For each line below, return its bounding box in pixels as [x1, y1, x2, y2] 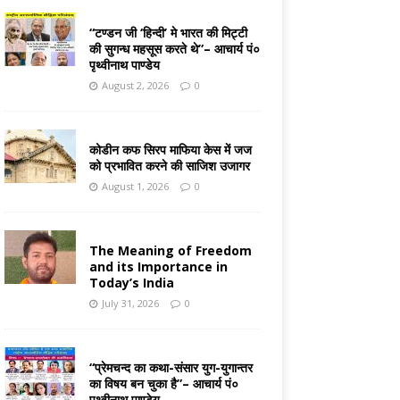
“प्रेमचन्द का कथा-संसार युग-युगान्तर [88, 359, 253, 377]
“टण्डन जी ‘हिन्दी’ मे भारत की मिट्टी [88, 24, 247, 42]
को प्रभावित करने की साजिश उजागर [88, 157, 250, 175]
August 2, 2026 [101, 79, 169, 93]
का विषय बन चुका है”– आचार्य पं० [88, 375, 238, 393]
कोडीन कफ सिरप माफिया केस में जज [88, 141, 252, 159]
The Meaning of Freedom [88, 242, 252, 260]
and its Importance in [88, 258, 228, 276]
